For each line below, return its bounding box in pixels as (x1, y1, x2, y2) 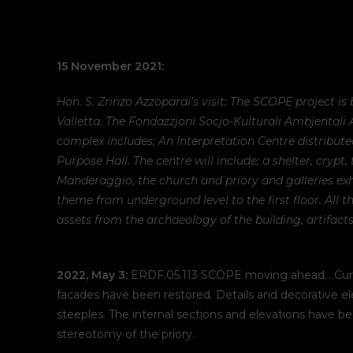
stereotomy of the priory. (57, 327, 195, 341)
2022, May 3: (57, 268, 128, 282)
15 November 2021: (57, 59, 164, 73)
